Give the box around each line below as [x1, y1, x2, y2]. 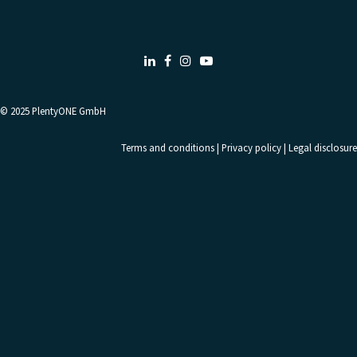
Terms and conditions [121, 141, 214, 154]
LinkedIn [155, 53, 202, 69]
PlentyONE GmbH [32, 104, 106, 117]
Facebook [171, 53, 223, 69]
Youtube [213, 53, 257, 69]
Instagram [191, 53, 249, 69]
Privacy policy [222, 141, 281, 154]
